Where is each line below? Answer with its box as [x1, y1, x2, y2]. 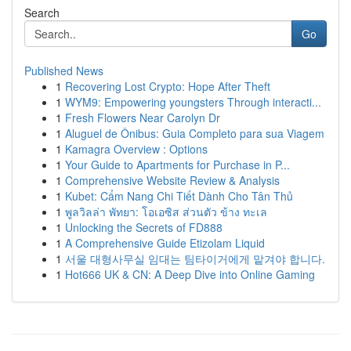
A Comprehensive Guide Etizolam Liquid [65, 235, 265, 251]
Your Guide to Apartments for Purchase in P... [65, 157, 290, 172]
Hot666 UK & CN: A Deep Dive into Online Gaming [65, 266, 315, 282]
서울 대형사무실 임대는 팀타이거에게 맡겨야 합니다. [65, 251, 325, 266]
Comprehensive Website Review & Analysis [65, 172, 280, 188]
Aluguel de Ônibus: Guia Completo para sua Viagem [65, 125, 324, 141]
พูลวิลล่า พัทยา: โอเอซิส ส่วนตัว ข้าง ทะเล [65, 204, 267, 219]
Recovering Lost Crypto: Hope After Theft [65, 78, 270, 94]
